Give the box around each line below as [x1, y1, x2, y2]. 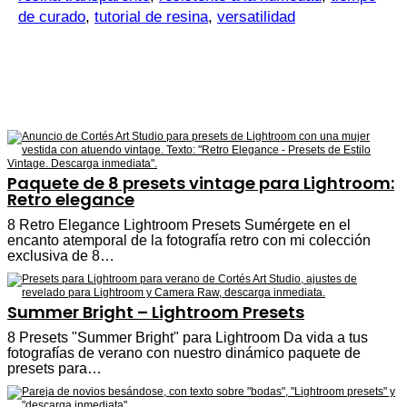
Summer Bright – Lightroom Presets [7, 300, 304, 323]
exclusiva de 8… [7, 247, 114, 263]
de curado [18, 7, 85, 25]
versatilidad [217, 7, 295, 25]
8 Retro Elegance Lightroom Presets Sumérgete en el [7, 216, 351, 233]
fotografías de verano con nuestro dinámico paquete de [7, 344, 361, 361]
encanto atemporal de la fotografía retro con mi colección [7, 232, 371, 248]
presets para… [7, 360, 102, 376]
